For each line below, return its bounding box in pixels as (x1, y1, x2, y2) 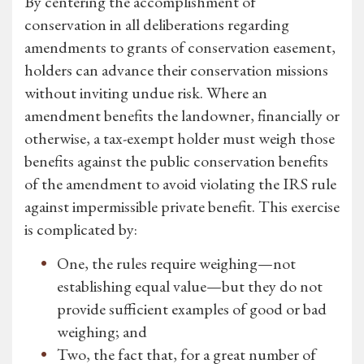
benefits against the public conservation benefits (24, 150, 328, 172)
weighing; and (57, 321, 147, 343)
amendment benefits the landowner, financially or (24, 105, 340, 127)
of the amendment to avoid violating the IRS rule (24, 173, 336, 195)
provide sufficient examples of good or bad (57, 298, 327, 320)
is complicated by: (24, 219, 137, 240)
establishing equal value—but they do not (57, 275, 323, 297)
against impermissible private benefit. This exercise (24, 196, 340, 218)
